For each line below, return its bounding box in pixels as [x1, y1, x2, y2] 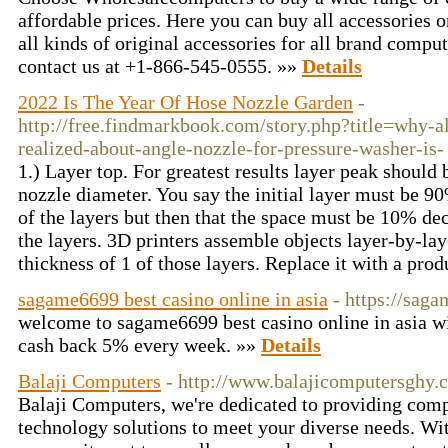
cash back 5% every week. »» [18, 334, 261, 356]
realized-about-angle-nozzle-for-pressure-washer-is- [18, 137, 444, 159]
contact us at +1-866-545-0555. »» [18, 55, 302, 77]
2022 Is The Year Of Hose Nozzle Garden [18, 91, 353, 113]
